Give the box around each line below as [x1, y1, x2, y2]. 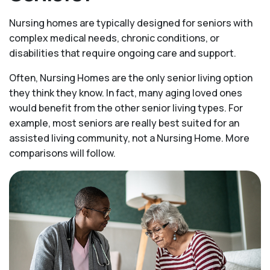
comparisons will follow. [9, 146, 116, 160]
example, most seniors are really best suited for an [9, 116, 239, 130]
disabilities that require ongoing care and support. [9, 46, 236, 60]
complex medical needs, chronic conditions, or [9, 31, 219, 45]
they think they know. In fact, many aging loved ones [9, 86, 242, 99]
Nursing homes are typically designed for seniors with [9, 16, 253, 30]
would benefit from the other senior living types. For [9, 101, 243, 115]
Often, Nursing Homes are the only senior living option [9, 71, 253, 84]
